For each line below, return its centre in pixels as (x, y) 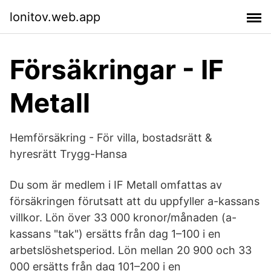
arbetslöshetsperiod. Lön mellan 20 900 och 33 (131, 250)
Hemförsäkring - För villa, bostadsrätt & (111, 138)
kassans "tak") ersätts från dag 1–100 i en (115, 234)
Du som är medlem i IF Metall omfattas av (116, 185)
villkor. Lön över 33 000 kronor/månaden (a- (123, 217)
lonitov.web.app (55, 17)
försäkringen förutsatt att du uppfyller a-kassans (135, 201)
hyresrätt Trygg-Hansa (68, 154)
